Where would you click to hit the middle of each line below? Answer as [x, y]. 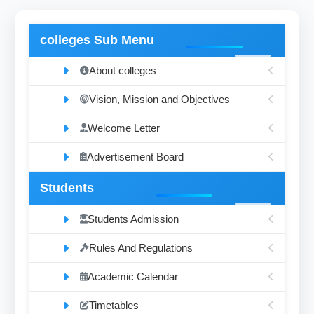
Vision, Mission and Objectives [160, 100]
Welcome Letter [124, 128]
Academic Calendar [133, 276]
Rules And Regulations [141, 247]
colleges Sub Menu [97, 40]
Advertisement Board [136, 157]
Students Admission [134, 219]
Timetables [114, 305]
